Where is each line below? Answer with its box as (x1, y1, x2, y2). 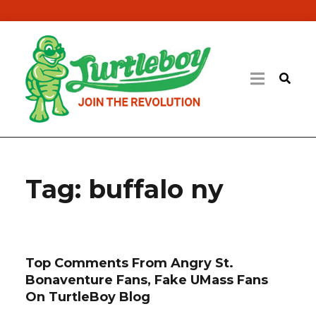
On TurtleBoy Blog (25, 288, 150, 305)
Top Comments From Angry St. (25, 255, 233, 271)
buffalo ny (87, 173, 224, 205)
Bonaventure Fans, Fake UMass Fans (25, 272, 268, 288)
